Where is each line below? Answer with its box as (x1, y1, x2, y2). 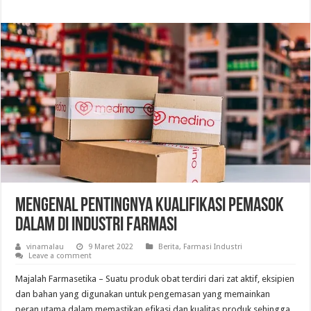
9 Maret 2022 (88, 242, 134, 251)
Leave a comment (28, 251, 92, 260)
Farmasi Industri (183, 242, 243, 251)
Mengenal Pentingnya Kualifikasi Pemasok (15, 196, 285, 216)
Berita (158, 242, 180, 251)
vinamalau (26, 242, 65, 251)
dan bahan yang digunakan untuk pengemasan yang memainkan (15, 288, 271, 299)
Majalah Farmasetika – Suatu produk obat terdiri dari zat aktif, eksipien (15, 273, 295, 284)
